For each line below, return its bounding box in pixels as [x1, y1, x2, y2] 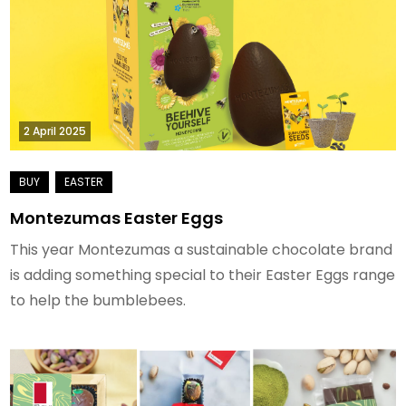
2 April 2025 [24, 122, 87, 139]
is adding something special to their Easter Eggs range [10, 264, 396, 285]
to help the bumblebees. [10, 289, 187, 311]
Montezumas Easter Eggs [10, 206, 224, 229]
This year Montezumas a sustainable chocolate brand [10, 238, 393, 260]
